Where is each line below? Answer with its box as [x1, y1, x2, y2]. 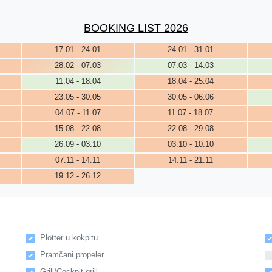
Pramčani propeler [39, 250, 104, 259]
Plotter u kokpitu [39, 233, 98, 242]
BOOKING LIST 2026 [84, 21, 188, 34]
